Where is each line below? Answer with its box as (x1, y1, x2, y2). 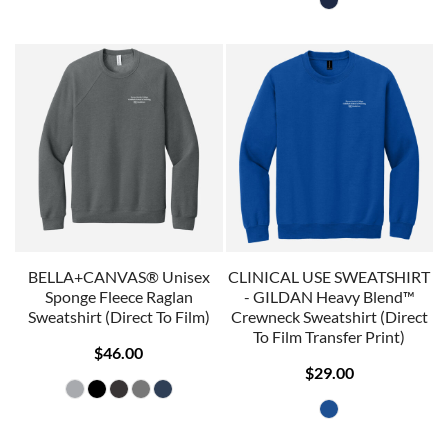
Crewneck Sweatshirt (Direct (230, 306, 428, 326)
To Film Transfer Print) (253, 326, 406, 346)
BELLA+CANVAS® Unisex (27, 266, 210, 286)
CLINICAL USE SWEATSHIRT (228, 266, 431, 286)
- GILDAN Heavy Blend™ (243, 286, 415, 306)
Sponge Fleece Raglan (44, 286, 193, 306)
